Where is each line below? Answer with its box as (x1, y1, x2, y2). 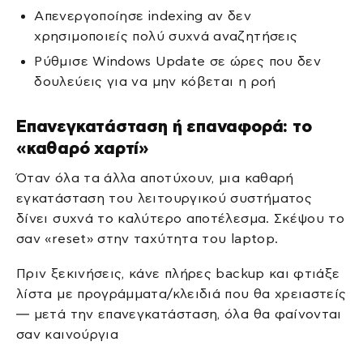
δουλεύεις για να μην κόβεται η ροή (34, 75, 276, 89)
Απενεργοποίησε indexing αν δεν (34, 8, 252, 23)
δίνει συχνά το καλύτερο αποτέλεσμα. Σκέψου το (16, 211, 345, 225)
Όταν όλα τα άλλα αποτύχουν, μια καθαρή (16, 170, 294, 185)
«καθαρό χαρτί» (16, 139, 150, 158)
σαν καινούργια (16, 327, 119, 342)
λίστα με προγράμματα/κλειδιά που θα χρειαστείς (16, 287, 347, 301)
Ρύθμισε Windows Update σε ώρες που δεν (34, 54, 322, 69)
